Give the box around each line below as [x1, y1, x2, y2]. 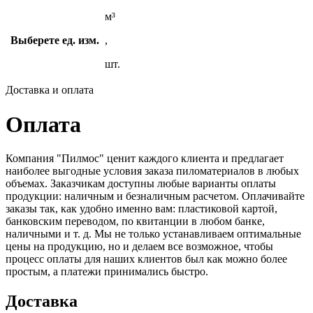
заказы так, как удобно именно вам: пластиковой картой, [6, 203, 277, 215]
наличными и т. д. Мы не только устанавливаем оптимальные [6, 228, 301, 240]
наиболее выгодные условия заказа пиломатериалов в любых [6, 165, 299, 177]
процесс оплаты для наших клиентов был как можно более [6, 253, 287, 265]
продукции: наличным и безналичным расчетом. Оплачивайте [6, 190, 305, 203]
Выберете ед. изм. [10, 34, 99, 47]
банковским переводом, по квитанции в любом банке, [6, 215, 265, 228]
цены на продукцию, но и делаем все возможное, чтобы [6, 240, 273, 253]
